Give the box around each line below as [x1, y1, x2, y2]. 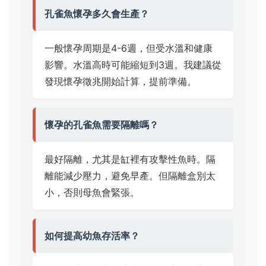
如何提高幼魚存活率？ [45, 230, 140, 242]
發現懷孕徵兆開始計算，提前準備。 [45, 75, 197, 87]
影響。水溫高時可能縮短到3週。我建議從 [45, 59, 221, 71]
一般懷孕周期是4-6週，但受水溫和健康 [45, 42, 213, 54]
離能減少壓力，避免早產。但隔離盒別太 [45, 170, 216, 182]
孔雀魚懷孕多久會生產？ [45, 8, 149, 20]
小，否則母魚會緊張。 [45, 186, 140, 198]
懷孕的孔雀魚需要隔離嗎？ [45, 119, 159, 131]
